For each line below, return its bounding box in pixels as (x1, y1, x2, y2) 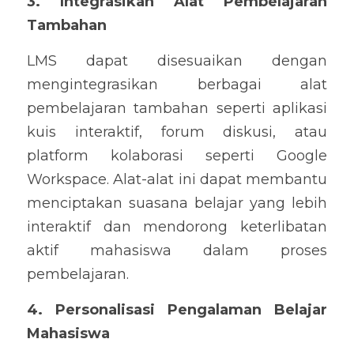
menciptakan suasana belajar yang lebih (27, 194, 327, 212)
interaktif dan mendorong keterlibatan (27, 218, 327, 235)
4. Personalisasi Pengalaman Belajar (27, 301, 327, 318)
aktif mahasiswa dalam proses (27, 242, 327, 259)
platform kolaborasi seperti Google (27, 147, 327, 164)
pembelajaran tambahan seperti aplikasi (27, 100, 327, 117)
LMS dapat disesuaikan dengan (27, 52, 327, 70)
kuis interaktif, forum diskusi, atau (27, 123, 327, 141)
